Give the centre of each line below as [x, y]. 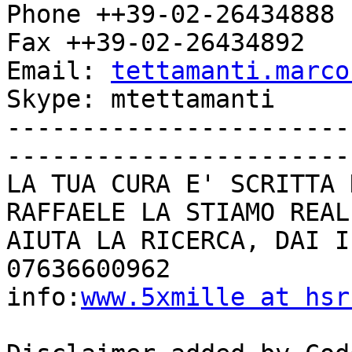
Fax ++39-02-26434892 [156, 43]
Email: [59, 71]
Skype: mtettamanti [141, 99]
